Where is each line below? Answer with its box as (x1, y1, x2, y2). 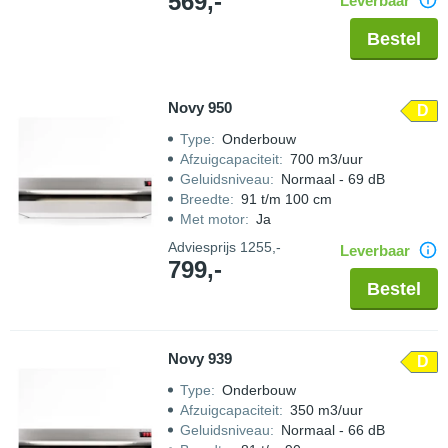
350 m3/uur (290, 402, 363, 418)
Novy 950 (168, 99, 232, 116)
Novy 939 (168, 350, 232, 367)
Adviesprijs (168, 239, 240, 255)
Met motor (180, 211, 245, 227)
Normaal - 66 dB (281, 422, 385, 438)
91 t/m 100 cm (241, 191, 332, 207)
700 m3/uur (290, 151, 363, 167)
